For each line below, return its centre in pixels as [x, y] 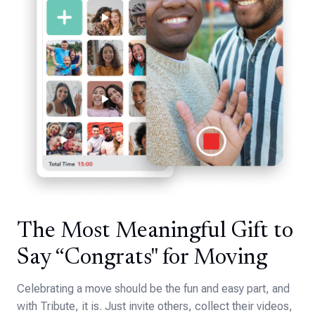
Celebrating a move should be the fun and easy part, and [153, 288]
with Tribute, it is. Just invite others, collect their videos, [155, 306]
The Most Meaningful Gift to [155, 231]
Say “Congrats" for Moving [142, 258]
